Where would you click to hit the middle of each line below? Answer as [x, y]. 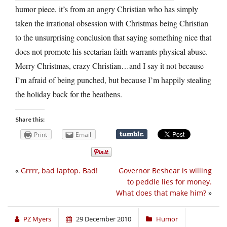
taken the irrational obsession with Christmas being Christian [112, 23]
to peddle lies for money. [169, 182]
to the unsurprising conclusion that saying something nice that [113, 37]
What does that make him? [161, 193]
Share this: [30, 119]
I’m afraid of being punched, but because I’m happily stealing [113, 80]
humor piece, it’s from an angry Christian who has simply [107, 9]
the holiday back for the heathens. [69, 94]
